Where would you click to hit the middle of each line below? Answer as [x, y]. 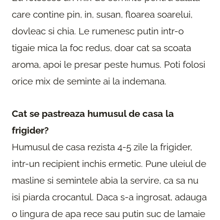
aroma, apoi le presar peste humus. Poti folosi [109, 65]
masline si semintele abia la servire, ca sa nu [105, 180]
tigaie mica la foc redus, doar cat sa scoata [101, 48]
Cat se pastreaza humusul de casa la [93, 114]
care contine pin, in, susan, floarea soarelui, [102, 14]
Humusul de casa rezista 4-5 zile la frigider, [102, 147]
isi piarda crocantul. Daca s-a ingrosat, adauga [109, 197]
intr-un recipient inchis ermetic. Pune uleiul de [109, 164]
